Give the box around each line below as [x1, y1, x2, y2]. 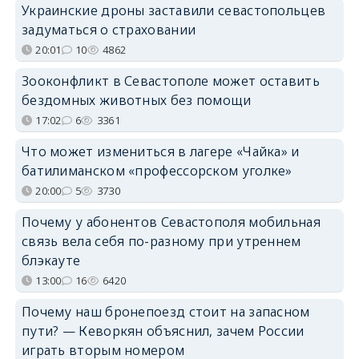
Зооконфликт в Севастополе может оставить [21, 72, 320, 91]
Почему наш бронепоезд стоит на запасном [21, 303, 310, 321]
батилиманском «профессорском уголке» [21, 162, 292, 180]
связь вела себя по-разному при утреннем [21, 232, 301, 251]
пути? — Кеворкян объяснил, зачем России [21, 322, 305, 341]
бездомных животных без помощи [21, 91, 252, 110]
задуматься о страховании [21, 21, 196, 39]
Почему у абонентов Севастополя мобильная [21, 213, 321, 232]
